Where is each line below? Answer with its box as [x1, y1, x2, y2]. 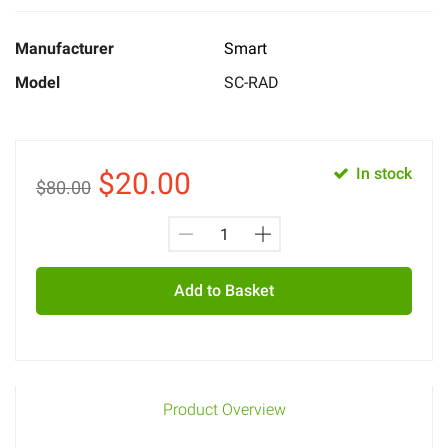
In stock [356, 164, 412, 183]
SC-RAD [224, 73, 279, 92]
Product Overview [162, 400, 286, 419]
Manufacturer [15, 39, 114, 58]
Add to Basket [174, 281, 274, 300]
